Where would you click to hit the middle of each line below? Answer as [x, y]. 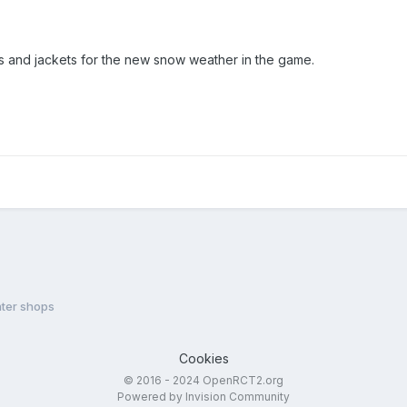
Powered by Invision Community [203, 397]
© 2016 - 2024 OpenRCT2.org [203, 381]
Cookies [203, 359]
